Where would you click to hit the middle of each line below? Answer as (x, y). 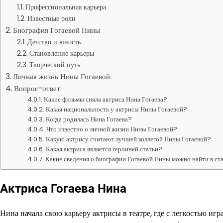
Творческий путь (55, 65)
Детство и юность (54, 42)
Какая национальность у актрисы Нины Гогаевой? (117, 109)
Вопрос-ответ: (38, 88)
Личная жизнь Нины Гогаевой (62, 76)
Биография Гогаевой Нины (57, 30)
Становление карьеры (61, 53)
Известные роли (51, 18)
